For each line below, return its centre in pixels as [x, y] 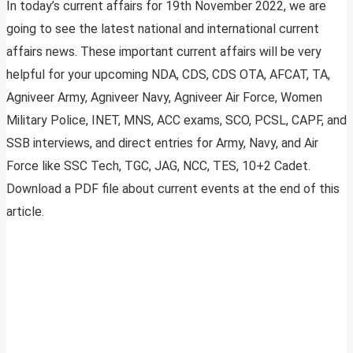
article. [25, 212]
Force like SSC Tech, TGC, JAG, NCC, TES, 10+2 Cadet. [158, 166]
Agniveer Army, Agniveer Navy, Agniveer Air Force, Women [164, 98]
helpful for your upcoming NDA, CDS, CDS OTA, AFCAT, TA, [168, 75]
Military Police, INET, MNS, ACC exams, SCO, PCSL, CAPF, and [176, 121]
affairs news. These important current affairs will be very [164, 52]
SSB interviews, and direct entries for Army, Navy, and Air [162, 143]
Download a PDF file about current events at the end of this [173, 189]
